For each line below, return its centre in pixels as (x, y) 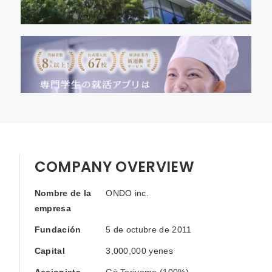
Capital (50, 250)
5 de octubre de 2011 (149, 229)
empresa (53, 208)
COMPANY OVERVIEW (114, 166)
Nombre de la (63, 193)
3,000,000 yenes (139, 250)
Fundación (58, 229)
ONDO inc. (127, 193)
